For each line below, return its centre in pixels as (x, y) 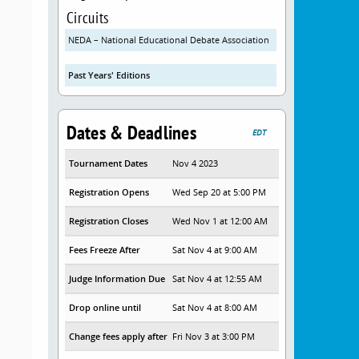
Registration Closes (108, 221)
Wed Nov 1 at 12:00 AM (220, 221)
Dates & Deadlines (131, 133)
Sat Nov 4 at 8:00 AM (215, 307)
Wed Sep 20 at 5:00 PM (220, 192)
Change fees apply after (118, 336)
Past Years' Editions (109, 75)
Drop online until (105, 307)
